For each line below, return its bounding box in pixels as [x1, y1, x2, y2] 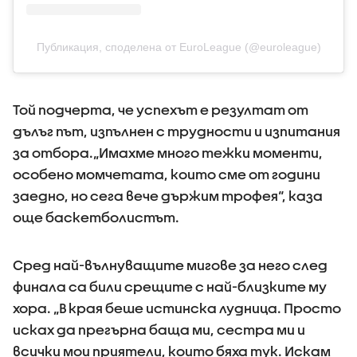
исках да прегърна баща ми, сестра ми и [13, 321, 305, 337]
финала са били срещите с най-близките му [13, 278, 327, 294]
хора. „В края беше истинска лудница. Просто [13, 300, 341, 316]
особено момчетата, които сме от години [13, 166, 320, 182]
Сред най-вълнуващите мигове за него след [13, 257, 328, 273]
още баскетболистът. [13, 209, 179, 225]
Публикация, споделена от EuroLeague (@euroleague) [36, 40, 321, 53]
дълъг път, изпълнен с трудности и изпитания [13, 123, 340, 139]
